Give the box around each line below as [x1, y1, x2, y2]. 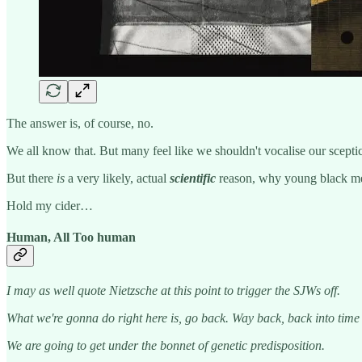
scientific [170, 170, 216, 185]
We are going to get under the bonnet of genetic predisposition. [6, 339, 325, 353]
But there [6, 170, 57, 185]
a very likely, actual [68, 170, 170, 185]
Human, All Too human [6, 229, 136, 244]
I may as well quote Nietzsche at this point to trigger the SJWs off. [6, 284, 340, 298]
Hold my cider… [6, 198, 93, 213]
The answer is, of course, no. [6, 116, 154, 130]
